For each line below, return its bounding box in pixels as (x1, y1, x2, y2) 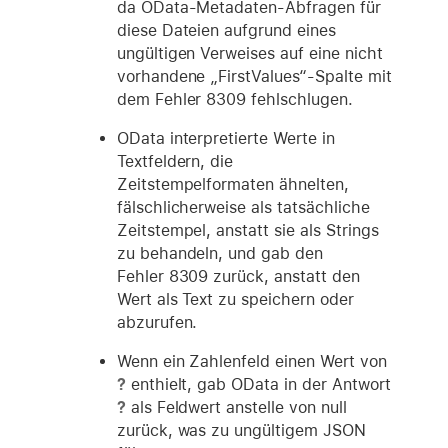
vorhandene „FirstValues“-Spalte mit (116, 67, 392, 87)
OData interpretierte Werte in (116, 129, 335, 149)
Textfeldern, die (116, 152, 234, 172)
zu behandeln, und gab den (116, 244, 323, 264)
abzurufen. (116, 313, 198, 333)
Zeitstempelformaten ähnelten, (116, 175, 349, 195)
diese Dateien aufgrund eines (116, 21, 336, 41)
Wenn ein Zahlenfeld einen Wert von (116, 352, 387, 372)
